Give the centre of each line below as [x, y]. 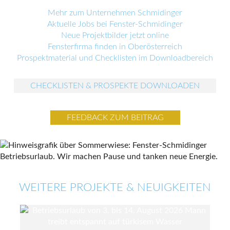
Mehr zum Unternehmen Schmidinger [115, 13]
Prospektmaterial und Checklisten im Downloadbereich [115, 58]
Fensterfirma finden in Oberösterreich [115, 46]
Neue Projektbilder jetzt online [115, 35]
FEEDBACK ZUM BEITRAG [115, 117]
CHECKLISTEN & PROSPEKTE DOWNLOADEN [115, 85]
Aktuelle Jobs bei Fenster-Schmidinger [115, 24]
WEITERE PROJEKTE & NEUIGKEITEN [115, 187]
